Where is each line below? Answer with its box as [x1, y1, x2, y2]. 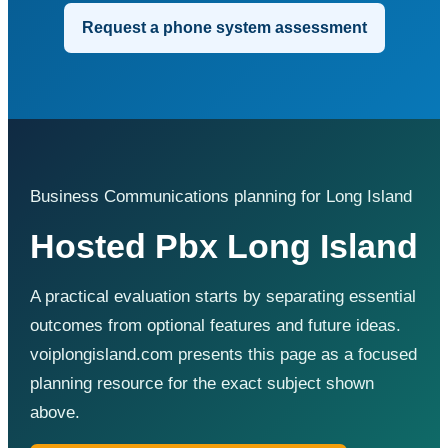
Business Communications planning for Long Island [30, 186, 412, 206]
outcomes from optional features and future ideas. [30, 315, 401, 335]
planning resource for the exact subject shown [30, 373, 374, 393]
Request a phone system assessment [81, 18, 367, 36]
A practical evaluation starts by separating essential [30, 286, 416, 306]
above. [30, 402, 80, 422]
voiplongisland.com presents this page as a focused [30, 344, 417, 364]
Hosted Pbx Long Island [30, 226, 418, 265]
